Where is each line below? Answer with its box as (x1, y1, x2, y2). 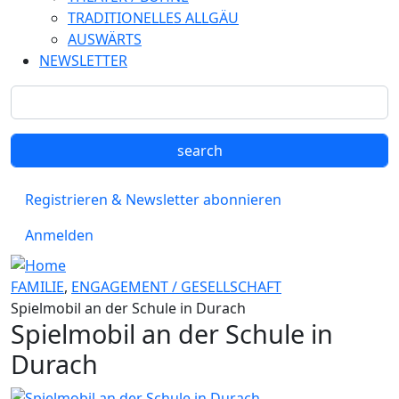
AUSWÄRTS (68, 29, 142, 49)
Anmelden (25, 225, 94, 245)
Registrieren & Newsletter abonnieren (25, 190, 281, 209)
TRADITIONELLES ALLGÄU (68, 8, 239, 28)
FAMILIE (11, 276, 64, 297)
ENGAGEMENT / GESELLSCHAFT (71, 276, 281, 297)
